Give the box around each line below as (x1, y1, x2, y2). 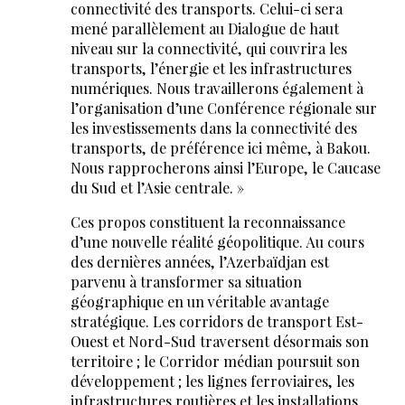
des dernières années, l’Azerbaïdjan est (70, 252, 329, 272)
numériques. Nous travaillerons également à (70, 79, 363, 99)
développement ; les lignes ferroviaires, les (70, 372, 354, 391)
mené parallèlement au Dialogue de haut (70, 19, 339, 39)
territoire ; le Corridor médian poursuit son (70, 352, 360, 372)
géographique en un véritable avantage (70, 292, 329, 312)
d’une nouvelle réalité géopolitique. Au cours (70, 232, 364, 252)
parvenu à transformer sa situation (70, 272, 302, 292)
